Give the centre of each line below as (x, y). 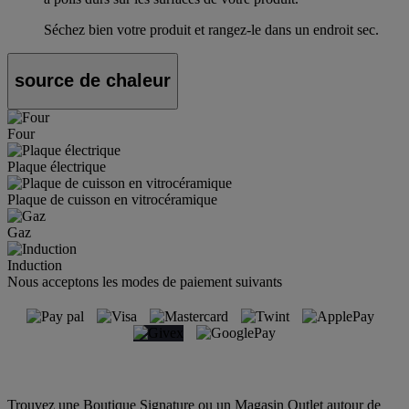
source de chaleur (93, 81)
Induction (35, 265)
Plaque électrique (57, 166)
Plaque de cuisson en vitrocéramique (112, 199)
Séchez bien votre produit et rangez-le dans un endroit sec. (211, 29)
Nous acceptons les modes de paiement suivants (145, 281)
